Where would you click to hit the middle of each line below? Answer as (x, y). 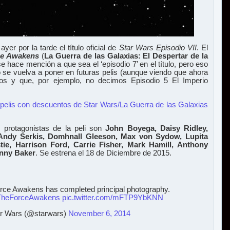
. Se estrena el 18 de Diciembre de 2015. (103, 153)
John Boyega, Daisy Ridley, (157, 129)
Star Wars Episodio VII (158, 48)
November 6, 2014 (99, 213)
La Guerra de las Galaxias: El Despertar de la (126, 56)
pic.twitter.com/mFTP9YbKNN (113, 198)
